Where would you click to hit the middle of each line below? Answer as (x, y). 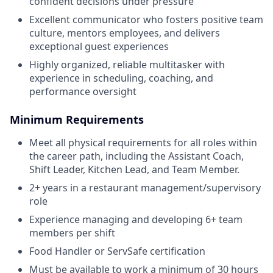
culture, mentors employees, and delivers (125, 33)
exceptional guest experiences (99, 46)
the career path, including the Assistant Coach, (136, 156)
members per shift (72, 232)
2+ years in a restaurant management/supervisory (145, 187)
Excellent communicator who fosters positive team (146, 19)
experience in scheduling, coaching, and (121, 78)
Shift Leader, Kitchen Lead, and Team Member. (134, 169)
